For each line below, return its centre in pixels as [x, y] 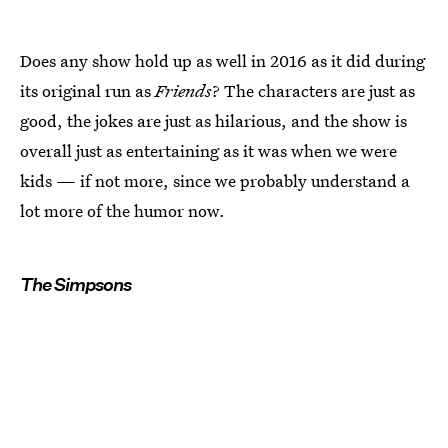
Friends [183, 90]
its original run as [87, 90]
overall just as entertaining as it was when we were [208, 150]
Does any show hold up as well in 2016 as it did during [222, 60]
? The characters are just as [313, 90]
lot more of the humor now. [122, 210]
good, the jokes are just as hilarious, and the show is [213, 120]
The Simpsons [75, 284]
